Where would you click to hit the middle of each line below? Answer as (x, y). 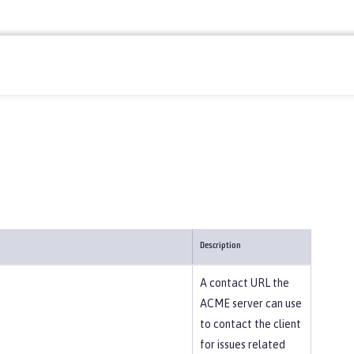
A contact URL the (245, 283)
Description (220, 246)
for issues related (243, 345)
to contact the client (250, 324)
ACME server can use (251, 303)
